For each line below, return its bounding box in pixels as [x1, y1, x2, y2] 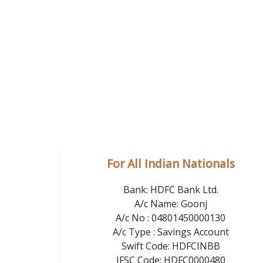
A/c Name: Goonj [134, 197, 207, 210]
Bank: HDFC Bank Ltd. [123, 183, 218, 196]
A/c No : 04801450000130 [116, 211, 225, 224]
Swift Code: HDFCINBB [121, 239, 220, 252]
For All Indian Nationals [106, 156, 235, 171]
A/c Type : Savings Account [112, 225, 229, 238]
